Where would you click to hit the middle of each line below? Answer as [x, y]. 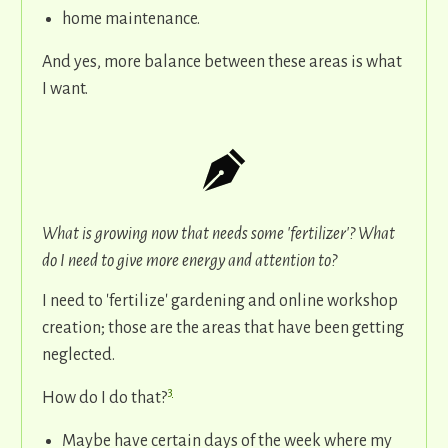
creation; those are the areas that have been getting [223, 328]
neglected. [78, 355]
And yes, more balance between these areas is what [222, 62]
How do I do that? [104, 398]
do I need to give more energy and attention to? [191, 261]
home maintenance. [131, 19]
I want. [65, 89]
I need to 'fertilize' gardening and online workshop [220, 301]
